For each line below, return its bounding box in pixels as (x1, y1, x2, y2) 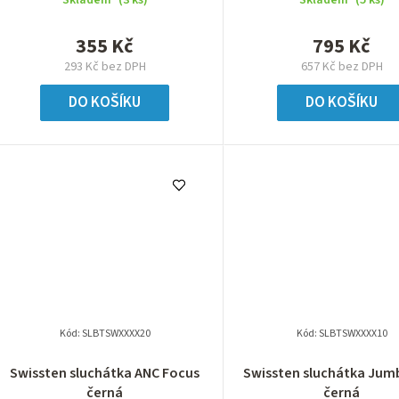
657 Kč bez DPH (300, 57, 383, 76)
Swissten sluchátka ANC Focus (10, 362, 200, 383)
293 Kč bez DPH (63, 57, 146, 76)
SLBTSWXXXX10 (318, 325, 387, 341)
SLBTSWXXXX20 (81, 325, 151, 341)
